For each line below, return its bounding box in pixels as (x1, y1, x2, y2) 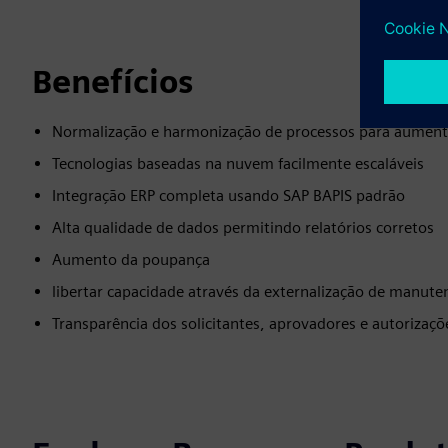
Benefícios (32, 62, 193, 102)
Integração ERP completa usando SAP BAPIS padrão (52, 186, 405, 206)
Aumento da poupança (52, 250, 210, 270)
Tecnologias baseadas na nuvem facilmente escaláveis (52, 154, 424, 174)
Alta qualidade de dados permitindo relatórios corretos (52, 218, 434, 238)
